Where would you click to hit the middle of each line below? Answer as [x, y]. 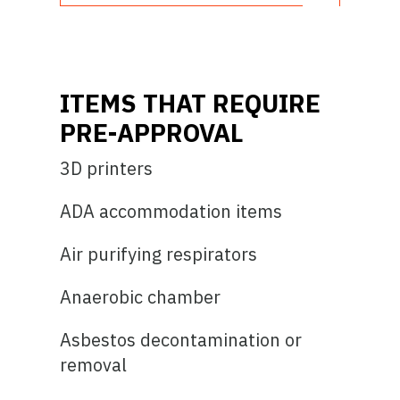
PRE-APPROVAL [152, 132]
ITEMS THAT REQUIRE [191, 103]
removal [94, 364]
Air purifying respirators [159, 254]
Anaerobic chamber [141, 296]
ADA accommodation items [171, 211]
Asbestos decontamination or [181, 339]
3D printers [107, 168]
